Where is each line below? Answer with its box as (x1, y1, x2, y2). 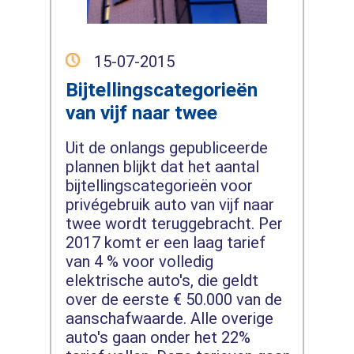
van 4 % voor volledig (65, 251, 213, 271)
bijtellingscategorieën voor (65, 175, 253, 195)
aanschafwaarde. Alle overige (65, 308, 273, 328)
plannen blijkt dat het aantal (65, 156, 259, 176)
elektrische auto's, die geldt (65, 270, 258, 290)
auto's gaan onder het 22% (65, 327, 250, 347)
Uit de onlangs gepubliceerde (65, 137, 268, 157)
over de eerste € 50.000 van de (65, 289, 282, 309)
